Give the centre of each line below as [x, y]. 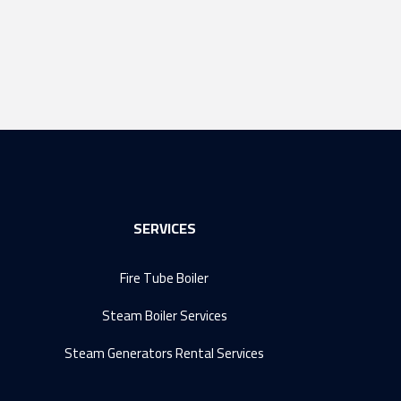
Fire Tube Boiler [164, 278]
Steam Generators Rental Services [164, 354]
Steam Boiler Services [164, 316]
